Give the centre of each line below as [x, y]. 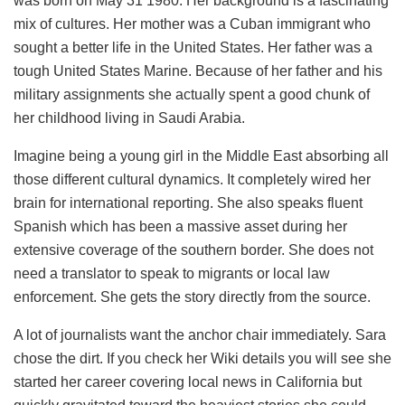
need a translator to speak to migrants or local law [172, 274]
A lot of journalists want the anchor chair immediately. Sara [200, 335]
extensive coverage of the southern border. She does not [193, 250]
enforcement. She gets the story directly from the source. [192, 297]
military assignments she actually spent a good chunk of [192, 95]
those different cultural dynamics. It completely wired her [192, 180]
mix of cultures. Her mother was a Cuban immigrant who [192, 24]
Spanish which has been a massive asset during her [180, 227]
